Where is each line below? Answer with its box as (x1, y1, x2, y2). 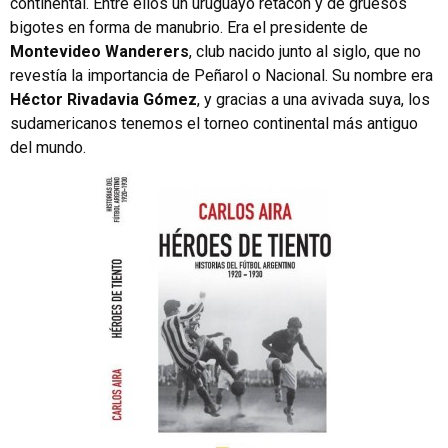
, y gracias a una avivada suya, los (197, 90, 430, 109)
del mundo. (10, 138, 86, 157)
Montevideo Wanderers (10, 42, 189, 61)
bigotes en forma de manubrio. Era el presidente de (10, 18, 368, 37)
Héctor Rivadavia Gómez (10, 90, 197, 109)
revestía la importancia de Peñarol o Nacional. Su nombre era (10, 66, 433, 85)
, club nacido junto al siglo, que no (189, 42, 421, 61)
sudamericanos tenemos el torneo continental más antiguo (10, 114, 418, 133)
